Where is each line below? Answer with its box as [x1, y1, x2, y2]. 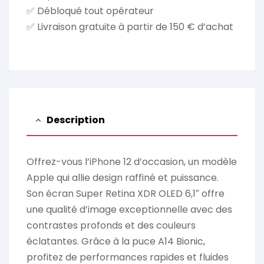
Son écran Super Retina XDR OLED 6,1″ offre [27, 187, 225, 201]
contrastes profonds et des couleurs [27, 219, 196, 233]
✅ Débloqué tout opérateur [27, 4, 154, 18]
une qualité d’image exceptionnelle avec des [27, 203, 232, 217]
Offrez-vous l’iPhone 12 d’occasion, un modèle [27, 155, 237, 169]
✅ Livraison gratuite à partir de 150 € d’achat [27, 20, 233, 34]
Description [47, 113, 105, 127]
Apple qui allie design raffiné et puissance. [27, 171, 219, 185]
